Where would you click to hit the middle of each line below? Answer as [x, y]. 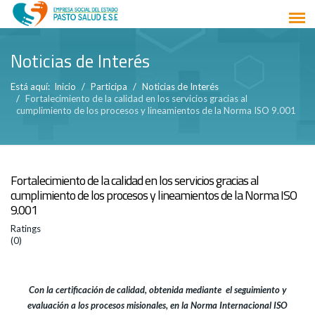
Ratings [26, 229]
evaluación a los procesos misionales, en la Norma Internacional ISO [157, 305]
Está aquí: [32, 86]
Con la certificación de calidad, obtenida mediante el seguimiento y [157, 290]
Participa [109, 86]
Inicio [65, 86]
